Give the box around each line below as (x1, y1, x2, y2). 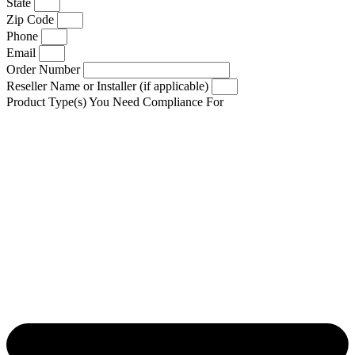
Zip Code (6, 13, 57, 27)
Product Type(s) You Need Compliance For (6, 95, 223, 109)
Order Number (6, 63, 83, 77)
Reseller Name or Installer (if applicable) (6, 79, 212, 94)
